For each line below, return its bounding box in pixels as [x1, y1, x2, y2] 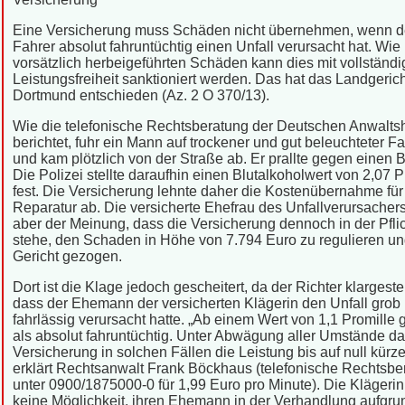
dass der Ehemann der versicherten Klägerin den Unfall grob [13, 296, 400, 311]
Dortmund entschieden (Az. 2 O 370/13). [13, 88, 269, 103]
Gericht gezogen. [13, 249, 122, 264]
